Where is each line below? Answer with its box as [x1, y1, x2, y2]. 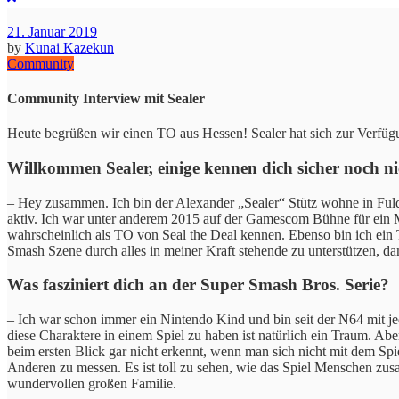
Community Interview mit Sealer [7, 90, 205, 106]
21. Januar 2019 [7, 23, 97, 39]
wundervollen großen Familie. [7, 375, 176, 391]
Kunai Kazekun [25, 39, 114, 55]
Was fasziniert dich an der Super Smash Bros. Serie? [7, 275, 389, 295]
